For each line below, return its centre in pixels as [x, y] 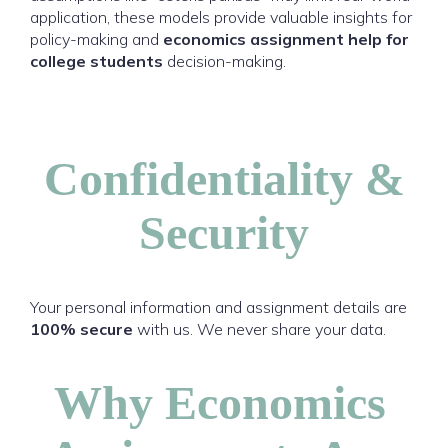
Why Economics [220, 402]
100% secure [81, 329]
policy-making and [96, 39]
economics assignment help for [286, 39]
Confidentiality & [224, 178]
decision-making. [224, 61]
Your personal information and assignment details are [218, 307]
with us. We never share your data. [259, 329]
